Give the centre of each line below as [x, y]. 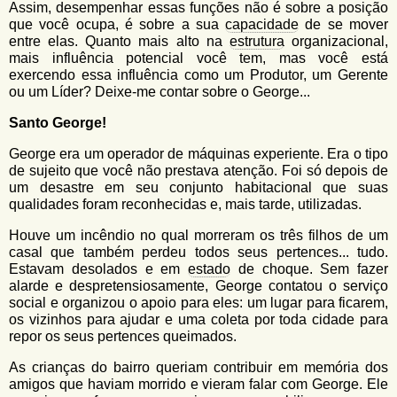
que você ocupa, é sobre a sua [117, 24]
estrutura [257, 41]
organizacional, [336, 41]
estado [209, 269]
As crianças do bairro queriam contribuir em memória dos [198, 367]
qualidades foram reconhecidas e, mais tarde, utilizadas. [185, 204]
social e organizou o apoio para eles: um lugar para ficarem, [198, 303]
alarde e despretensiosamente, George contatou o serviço [198, 286]
